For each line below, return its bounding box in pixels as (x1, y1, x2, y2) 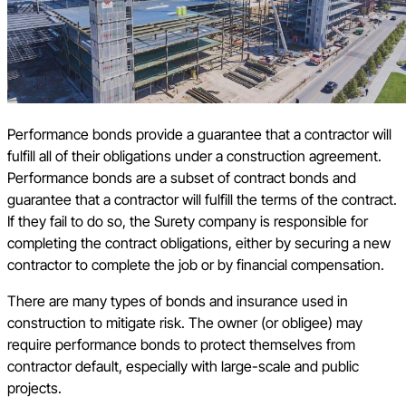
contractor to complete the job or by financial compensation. (7, 256, 391, 275)
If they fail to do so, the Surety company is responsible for (7, 212, 368, 231)
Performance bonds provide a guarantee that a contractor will (7, 125, 391, 144)
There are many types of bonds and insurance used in (7, 292, 348, 311)
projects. (7, 379, 72, 398)
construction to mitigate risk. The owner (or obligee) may (7, 314, 362, 333)
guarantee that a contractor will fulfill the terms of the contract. (7, 190, 397, 209)
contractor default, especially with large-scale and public (7, 357, 359, 376)
